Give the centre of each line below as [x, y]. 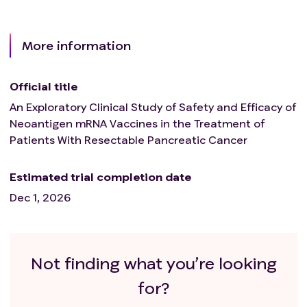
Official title [44, 86]
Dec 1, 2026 [40, 197]
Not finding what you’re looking [153, 262]
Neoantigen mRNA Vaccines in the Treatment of [137, 123]
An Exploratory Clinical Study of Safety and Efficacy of [153, 106]
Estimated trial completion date [100, 176]
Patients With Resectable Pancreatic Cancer [128, 139]
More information [76, 45]
